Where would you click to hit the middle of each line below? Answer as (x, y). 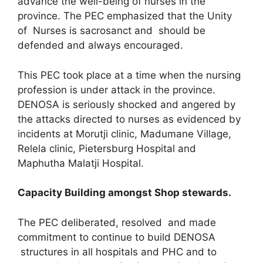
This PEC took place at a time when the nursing (129, 75)
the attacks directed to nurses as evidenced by (129, 119)
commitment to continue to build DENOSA (117, 237)
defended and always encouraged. (100, 45)
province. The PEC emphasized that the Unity (125, 16)
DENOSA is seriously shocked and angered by (127, 104)
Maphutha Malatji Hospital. (81, 163)
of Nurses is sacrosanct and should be (112, 31)
